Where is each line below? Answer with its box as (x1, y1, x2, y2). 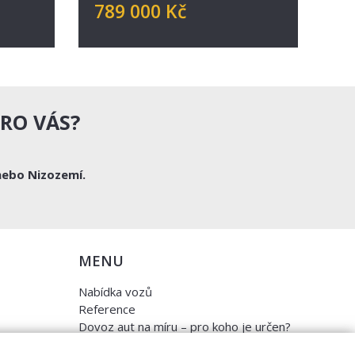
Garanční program (78, 336, 176, 352)
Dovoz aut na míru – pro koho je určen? (78, 319, 291, 334)
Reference (78, 301, 136, 317)
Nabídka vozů (78, 284, 152, 300)
